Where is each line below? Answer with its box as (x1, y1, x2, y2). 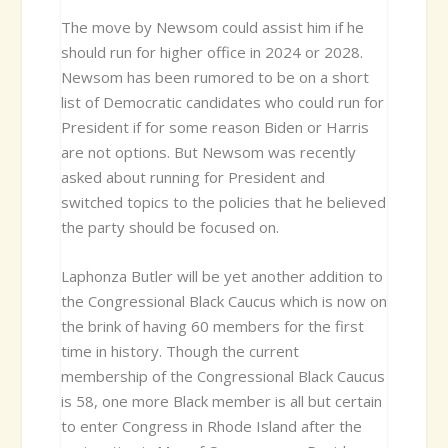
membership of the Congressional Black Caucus (60, 365, 385, 386)
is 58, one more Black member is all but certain (60, 390, 382, 411)
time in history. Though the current (60, 340, 299, 361)
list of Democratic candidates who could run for (60, 91, 384, 112)
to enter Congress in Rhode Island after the (60, 415, 362, 436)
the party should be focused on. (60, 216, 279, 237)
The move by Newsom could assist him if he (60, 16, 364, 37)
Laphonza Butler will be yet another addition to (60, 265, 383, 286)
